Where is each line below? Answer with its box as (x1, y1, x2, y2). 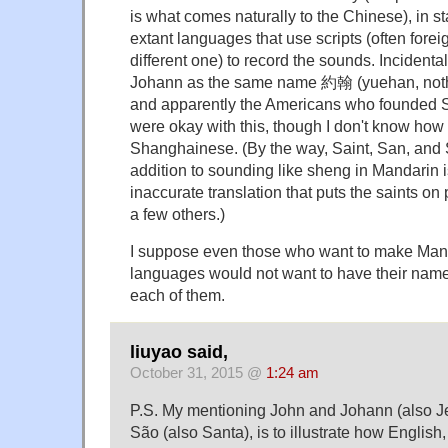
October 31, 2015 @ (130, 364, 266, 381)
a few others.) (130, 205, 225, 224)
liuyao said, (130, 341, 228, 362)
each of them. (130, 286, 225, 305)
